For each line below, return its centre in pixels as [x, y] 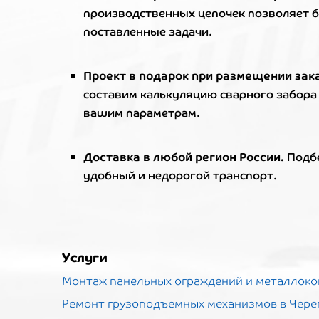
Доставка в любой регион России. [184, 157]
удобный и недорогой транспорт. [180, 176]
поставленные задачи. [148, 32]
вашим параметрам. [142, 113]
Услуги [85, 257]
